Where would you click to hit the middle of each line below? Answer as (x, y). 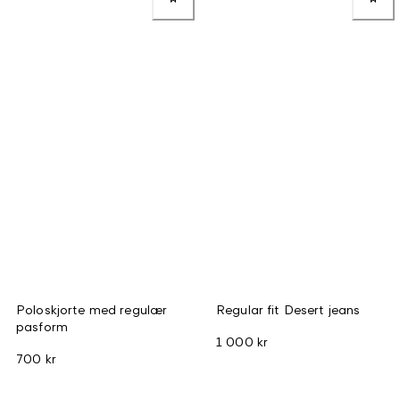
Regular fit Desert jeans (288, 309)
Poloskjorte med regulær (92, 309)
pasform (42, 326)
